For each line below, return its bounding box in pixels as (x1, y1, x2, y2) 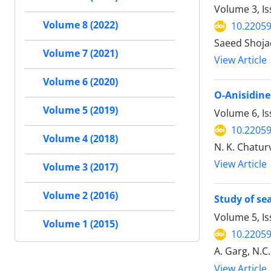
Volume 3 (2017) (43, 160, 118, 174)
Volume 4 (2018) (43, 132, 118, 146)
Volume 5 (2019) (43, 103, 118, 117)
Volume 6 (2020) (43, 75, 118, 89)
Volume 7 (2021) (43, 47, 118, 60)
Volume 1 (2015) (43, 217, 118, 231)
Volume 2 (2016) (43, 189, 118, 203)
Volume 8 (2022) (43, 18, 118, 32)
